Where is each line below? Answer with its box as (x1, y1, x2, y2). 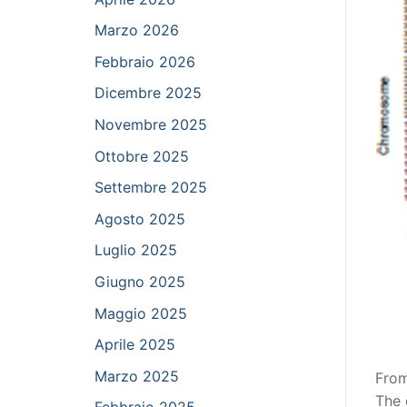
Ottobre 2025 (94, 146, 189, 165)
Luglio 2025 (94, 241, 177, 260)
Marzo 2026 (94, 21, 179, 40)
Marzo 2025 (94, 366, 179, 385)
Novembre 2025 (94, 115, 207, 134)
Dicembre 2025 (94, 84, 202, 103)
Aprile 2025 (94, 335, 175, 354)
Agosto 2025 (94, 209, 185, 228)
